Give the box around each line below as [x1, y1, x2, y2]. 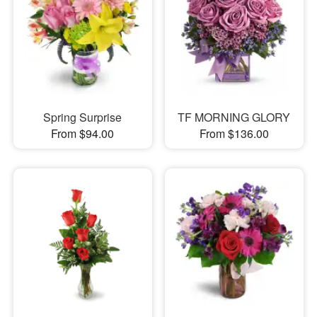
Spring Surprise [43, 108, 122, 125]
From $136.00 [199, 125, 269, 142]
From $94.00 [51, 125, 115, 142]
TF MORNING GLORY [178, 108, 291, 125]
